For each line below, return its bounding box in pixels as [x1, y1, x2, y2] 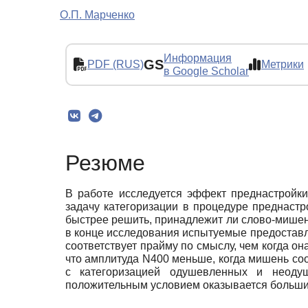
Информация [164, 52, 232, 64]
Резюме [65, 151, 145, 176]
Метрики [261, 58, 304, 71]
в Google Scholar [164, 65, 249, 77]
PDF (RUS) [87, 58, 144, 71]
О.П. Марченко [60, 8, 135, 21]
